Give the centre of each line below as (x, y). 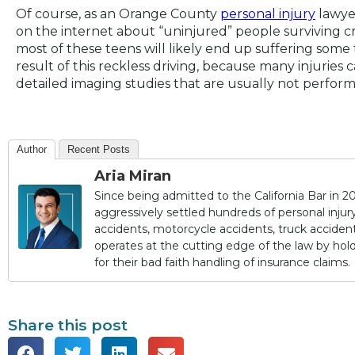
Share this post (68, 324)
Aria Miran (133, 176)
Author (32, 149)
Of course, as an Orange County (118, 13)
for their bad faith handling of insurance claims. (222, 262)
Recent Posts (99, 149)
